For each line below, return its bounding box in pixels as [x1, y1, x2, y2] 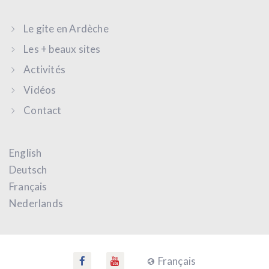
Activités [23, 63, 66, 76]
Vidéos [23, 83, 56, 97]
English [9, 147, 42, 160]
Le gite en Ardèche [23, 22, 109, 35]
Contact [23, 104, 62, 117]
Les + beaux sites [23, 43, 101, 56]
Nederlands [9, 197, 63, 210]
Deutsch [9, 163, 47, 177]
